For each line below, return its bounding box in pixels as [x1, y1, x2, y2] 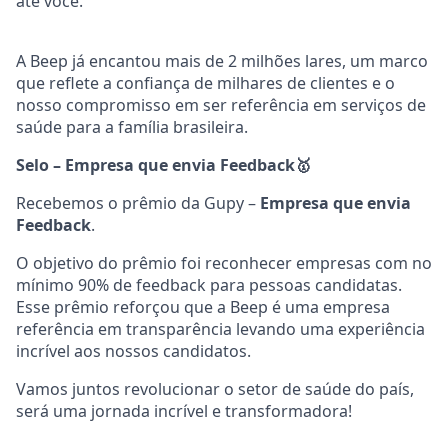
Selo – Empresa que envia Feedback [16, 153, 295, 176]
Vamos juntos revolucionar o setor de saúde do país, [16, 377, 414, 400]
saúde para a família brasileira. [16, 115, 248, 138]
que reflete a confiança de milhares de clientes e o [16, 71, 395, 94]
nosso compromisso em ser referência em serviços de [16, 93, 426, 116]
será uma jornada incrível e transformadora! [16, 399, 352, 422]
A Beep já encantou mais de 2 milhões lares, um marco [16, 49, 428, 72]
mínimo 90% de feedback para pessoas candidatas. [16, 273, 402, 296]
